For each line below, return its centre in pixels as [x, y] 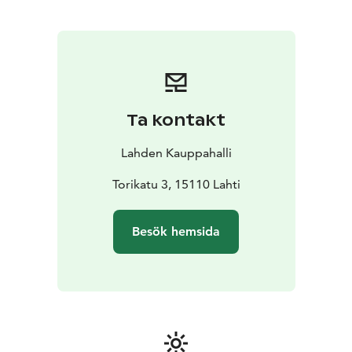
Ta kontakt [176, 121]
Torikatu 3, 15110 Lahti [176, 185]
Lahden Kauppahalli [176, 153]
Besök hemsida [176, 232]
